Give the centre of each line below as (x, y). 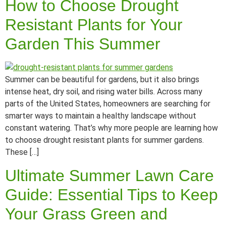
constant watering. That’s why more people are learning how (111, 128)
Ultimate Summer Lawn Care (109, 175)
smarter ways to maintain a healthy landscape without (101, 116)
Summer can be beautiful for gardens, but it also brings (102, 80)
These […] (22, 152)
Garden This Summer (83, 44)
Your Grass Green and (86, 214)
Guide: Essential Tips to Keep (111, 194)
